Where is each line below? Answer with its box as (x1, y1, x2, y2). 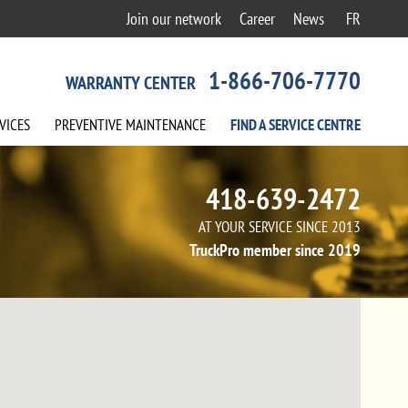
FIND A (230, 115, 269, 135)
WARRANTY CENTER (66, 71, 199, 95)
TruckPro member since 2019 (189, 240, 361, 260)
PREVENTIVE (55, 115, 122, 135)
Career (240, 8, 275, 29)
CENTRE (314, 115, 361, 135)
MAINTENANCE (122, 115, 206, 135)
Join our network (127, 8, 221, 29)
